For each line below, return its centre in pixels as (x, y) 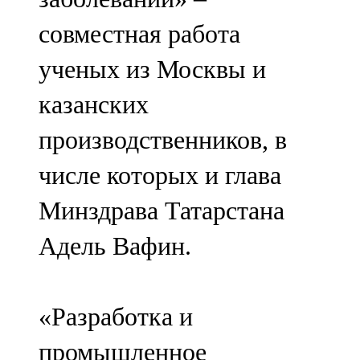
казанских (94, 105)
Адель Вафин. (115, 246)
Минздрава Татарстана (162, 211)
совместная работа (139, 34)
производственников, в (163, 140)
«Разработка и (116, 317)
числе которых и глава (160, 176)
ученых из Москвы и (152, 70)
